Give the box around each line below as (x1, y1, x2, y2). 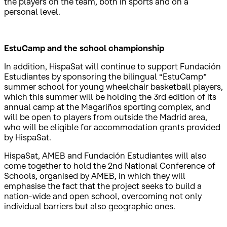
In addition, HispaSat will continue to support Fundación (4, 61, 221, 71)
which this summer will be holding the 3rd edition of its (4, 91, 216, 102)
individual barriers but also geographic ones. (4, 201, 177, 211)
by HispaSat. (4, 132, 57, 142)
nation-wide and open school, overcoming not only (4, 191, 202, 201)
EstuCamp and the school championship (4, 43, 164, 53)
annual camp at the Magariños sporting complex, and (4, 101, 210, 112)
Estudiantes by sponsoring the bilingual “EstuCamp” (4, 71, 207, 82)
